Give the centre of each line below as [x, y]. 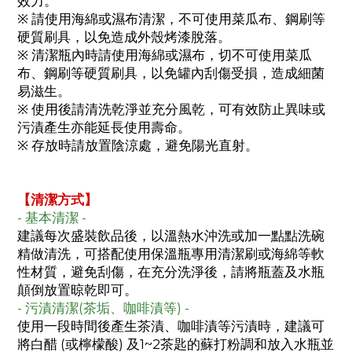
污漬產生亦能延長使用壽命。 [104, 128]
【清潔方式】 [57, 200]
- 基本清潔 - [52, 218]
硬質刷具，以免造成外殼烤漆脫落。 [124, 37]
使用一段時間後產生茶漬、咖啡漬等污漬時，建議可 [171, 326]
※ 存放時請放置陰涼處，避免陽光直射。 [138, 146]
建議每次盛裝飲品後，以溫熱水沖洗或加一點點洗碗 [171, 236]
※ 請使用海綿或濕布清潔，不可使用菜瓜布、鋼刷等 [171, 19]
